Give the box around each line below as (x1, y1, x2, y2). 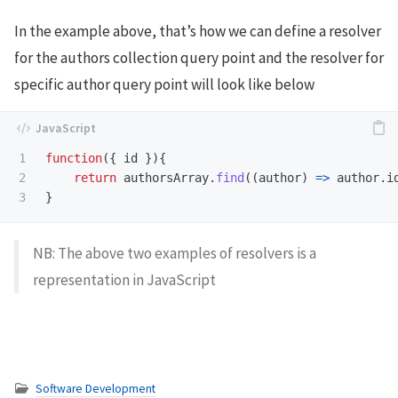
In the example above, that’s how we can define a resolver (14, 20, 381, 41)
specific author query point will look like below (14, 74, 314, 94)
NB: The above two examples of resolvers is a (33, 243, 316, 264)
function (45, 150, 102, 165)
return (74, 170, 116, 185)
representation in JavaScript (33, 270, 216, 291)
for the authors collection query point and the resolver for (14, 47, 384, 68)
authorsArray (123, 170, 209, 185)
